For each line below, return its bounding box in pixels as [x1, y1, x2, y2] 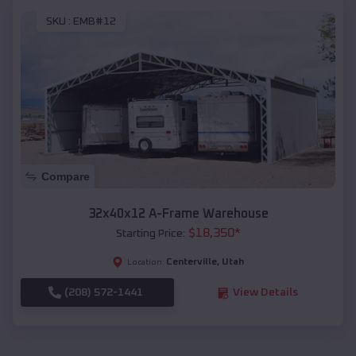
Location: [127, 258, 164, 267]
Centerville [166, 257, 217, 268]
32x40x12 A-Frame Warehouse [87, 207, 269, 221]
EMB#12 [73, 16, 116, 28]
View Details [232, 287, 298, 299]
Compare [41, 170, 90, 184]
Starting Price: [115, 228, 185, 240]
